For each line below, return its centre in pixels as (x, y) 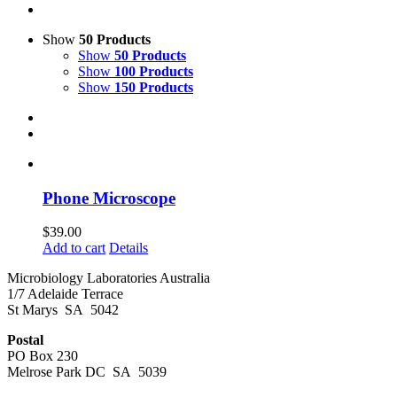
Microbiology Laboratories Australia (109, 278)
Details (128, 248)
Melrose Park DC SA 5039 (87, 372)
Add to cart (74, 248)
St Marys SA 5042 (63, 310)
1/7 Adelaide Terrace (65, 294)
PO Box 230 (43, 356)
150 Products (154, 87)
